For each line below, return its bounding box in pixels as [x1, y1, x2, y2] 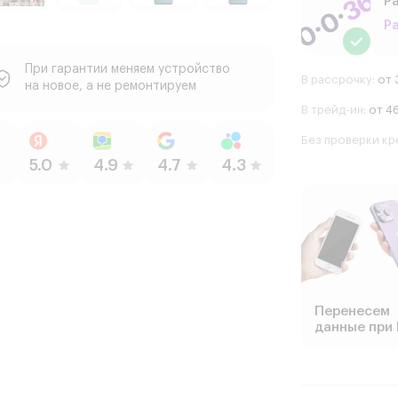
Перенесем [314, 305, 390, 319]
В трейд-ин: [301, 104, 366, 116]
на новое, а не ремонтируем [24, 80, 196, 93]
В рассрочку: [301, 74, 375, 86]
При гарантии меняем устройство [24, 63, 230, 76]
